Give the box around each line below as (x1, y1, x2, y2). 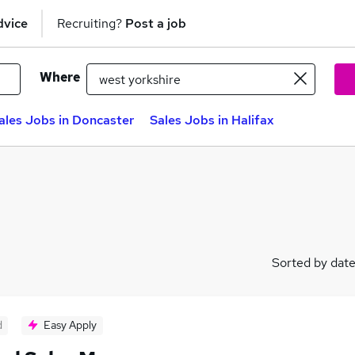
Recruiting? (57, 14, 125, 32)
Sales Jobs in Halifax (150, 112, 274, 128)
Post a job (125, 14, 186, 32)
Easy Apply (44, 318, 97, 332)
